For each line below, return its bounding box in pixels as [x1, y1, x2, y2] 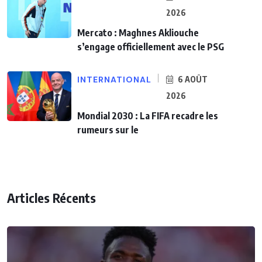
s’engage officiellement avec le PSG [77, 41, 224, 53]
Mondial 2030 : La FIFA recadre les [77, 110, 218, 122]
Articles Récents [7, 189, 96, 206]
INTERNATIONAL [77, 74, 151, 85]
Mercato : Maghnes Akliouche [77, 27, 199, 39]
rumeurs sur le [77, 124, 139, 136]
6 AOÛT [176, 74, 208, 85]
